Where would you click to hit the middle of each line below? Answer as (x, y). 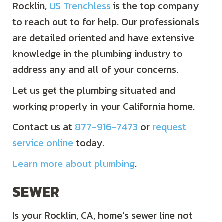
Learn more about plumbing (74, 164)
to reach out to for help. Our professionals (106, 22)
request (169, 127)
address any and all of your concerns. (95, 70)
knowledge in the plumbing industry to (98, 54)
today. (89, 143)
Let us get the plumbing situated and (94, 90)
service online (43, 143)
